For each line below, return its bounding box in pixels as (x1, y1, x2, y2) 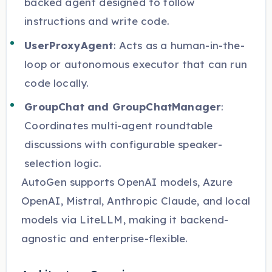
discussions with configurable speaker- (24, 138, 223, 151)
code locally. (24, 76, 89, 89)
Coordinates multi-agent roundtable (24, 119, 212, 132)
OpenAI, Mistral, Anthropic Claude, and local (21, 194, 251, 208)
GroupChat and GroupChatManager (24, 100, 222, 114)
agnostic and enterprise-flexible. (21, 232, 188, 245)
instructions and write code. (24, 14, 169, 27)
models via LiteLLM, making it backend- (21, 213, 229, 226)
